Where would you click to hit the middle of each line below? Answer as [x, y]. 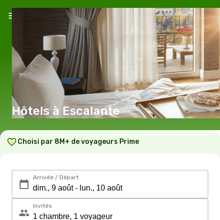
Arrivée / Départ [56, 177]
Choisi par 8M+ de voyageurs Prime [78, 142]
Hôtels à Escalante [91, 111]
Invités [42, 206]
